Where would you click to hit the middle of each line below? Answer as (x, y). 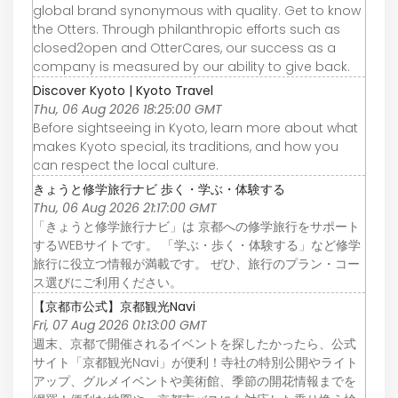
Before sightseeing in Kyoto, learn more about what (195, 128)
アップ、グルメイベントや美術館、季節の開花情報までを (195, 382)
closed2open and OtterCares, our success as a (184, 48)
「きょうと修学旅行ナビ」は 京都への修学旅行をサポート (196, 227)
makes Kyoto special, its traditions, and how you (186, 147)
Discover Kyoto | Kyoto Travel (123, 91)
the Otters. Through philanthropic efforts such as (187, 30)
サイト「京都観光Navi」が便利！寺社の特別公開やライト (195, 363)
